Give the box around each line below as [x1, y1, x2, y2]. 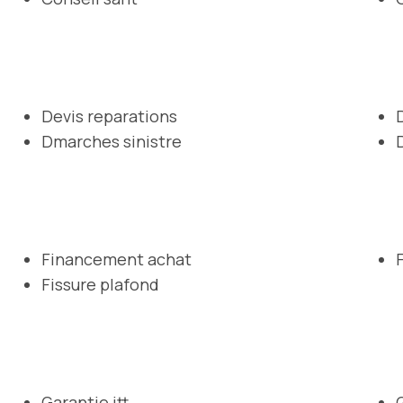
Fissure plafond [41, 273, 159, 295]
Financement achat [41, 247, 192, 270]
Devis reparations [41, 104, 177, 127]
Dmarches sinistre [41, 130, 182, 152]
